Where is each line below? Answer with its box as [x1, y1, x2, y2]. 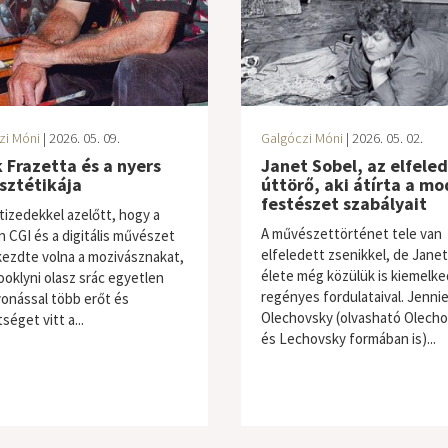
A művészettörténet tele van [260, 224, 442, 243]
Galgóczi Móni [260, 129, 343, 147]
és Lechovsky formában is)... [260, 329, 436, 348]
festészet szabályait [260, 192, 427, 215]
